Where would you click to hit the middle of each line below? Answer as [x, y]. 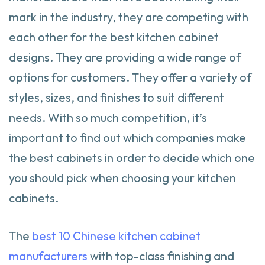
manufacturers [48, 256]
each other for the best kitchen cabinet [114, 37]
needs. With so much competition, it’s [108, 117]
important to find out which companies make [127, 138]
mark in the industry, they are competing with [129, 17]
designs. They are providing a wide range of [125, 57]
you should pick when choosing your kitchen [122, 178]
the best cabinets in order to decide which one [132, 158]
